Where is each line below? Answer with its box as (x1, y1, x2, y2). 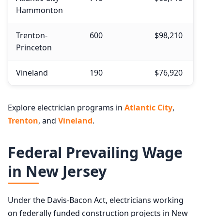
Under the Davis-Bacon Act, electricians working (8, 194, 184, 205)
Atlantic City (124, 102, 172, 113)
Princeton (16, 42, 52, 53)
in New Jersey (8, 161, 107, 181)
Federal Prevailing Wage (8, 142, 183, 162)
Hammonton (16, 4, 63, 15)
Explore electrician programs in (8, 102, 124, 113)
